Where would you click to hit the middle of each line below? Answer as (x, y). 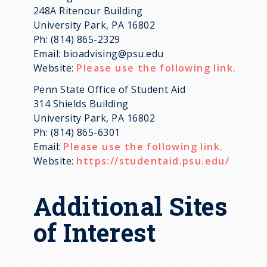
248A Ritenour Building (88, 11)
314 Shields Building (81, 104)
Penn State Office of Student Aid (110, 90)
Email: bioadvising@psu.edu (99, 54)
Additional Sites (131, 206)
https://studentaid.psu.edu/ (153, 161)
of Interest (95, 232)
